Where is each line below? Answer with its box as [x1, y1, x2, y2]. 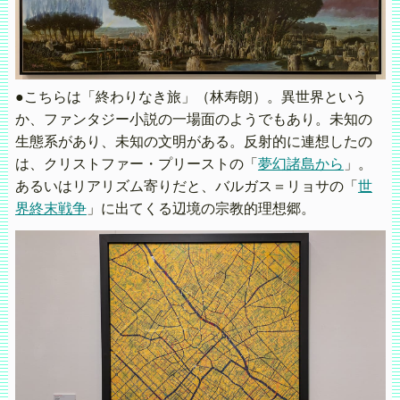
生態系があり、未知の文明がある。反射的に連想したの [14, 134, 372, 150]
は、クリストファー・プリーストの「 [14, 156, 258, 172]
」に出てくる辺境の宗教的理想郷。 [86, 201, 315, 217]
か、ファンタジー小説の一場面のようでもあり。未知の [14, 112, 372, 128]
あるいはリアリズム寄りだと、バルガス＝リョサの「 [14, 179, 358, 195]
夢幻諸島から [257, 156, 344, 172]
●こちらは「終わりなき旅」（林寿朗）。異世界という [14, 89, 367, 105]
